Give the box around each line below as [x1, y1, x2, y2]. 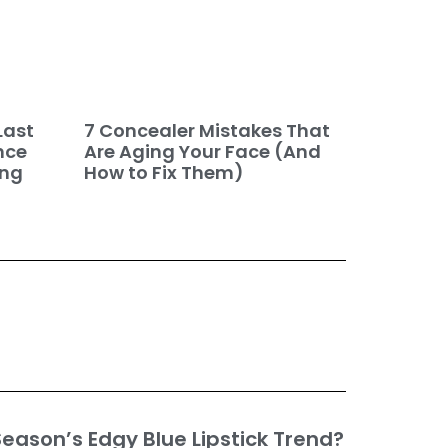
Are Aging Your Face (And [83, 138, 321, 164]
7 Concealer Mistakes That [83, 117, 330, 143]
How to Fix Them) [83, 159, 244, 185]
